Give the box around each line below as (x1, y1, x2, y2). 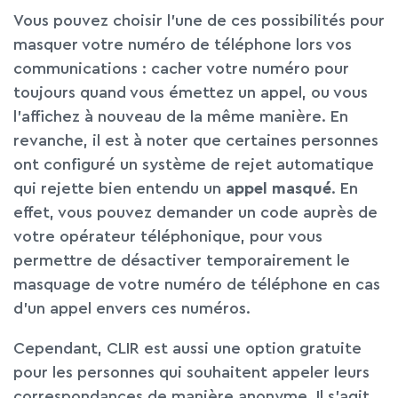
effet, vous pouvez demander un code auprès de (13, 204, 378, 221)
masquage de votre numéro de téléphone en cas (13, 276, 380, 293)
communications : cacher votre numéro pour (13, 60, 349, 77)
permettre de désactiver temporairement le (13, 252, 350, 269)
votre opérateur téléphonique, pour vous (13, 228, 322, 245)
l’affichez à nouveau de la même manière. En (13, 108, 348, 125)
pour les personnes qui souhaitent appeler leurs (13, 364, 370, 381)
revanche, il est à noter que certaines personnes (13, 132, 378, 149)
